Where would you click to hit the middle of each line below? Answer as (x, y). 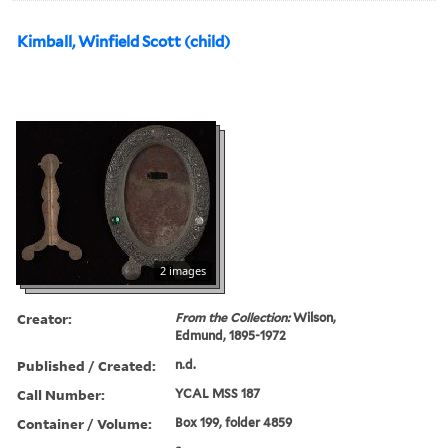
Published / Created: (86, 365)
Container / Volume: (84, 423)
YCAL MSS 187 (218, 393)
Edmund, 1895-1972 (231, 335)
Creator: (44, 318)
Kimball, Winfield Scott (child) (123, 41)
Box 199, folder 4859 (234, 422)
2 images (183, 270)
